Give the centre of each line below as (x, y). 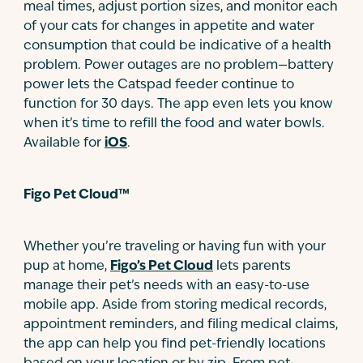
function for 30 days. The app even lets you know (178, 105)
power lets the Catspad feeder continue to (159, 85)
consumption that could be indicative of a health (177, 46)
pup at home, (67, 267)
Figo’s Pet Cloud (162, 267)
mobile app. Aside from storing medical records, (175, 305)
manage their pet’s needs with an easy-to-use (167, 286)
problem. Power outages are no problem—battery (179, 66)
